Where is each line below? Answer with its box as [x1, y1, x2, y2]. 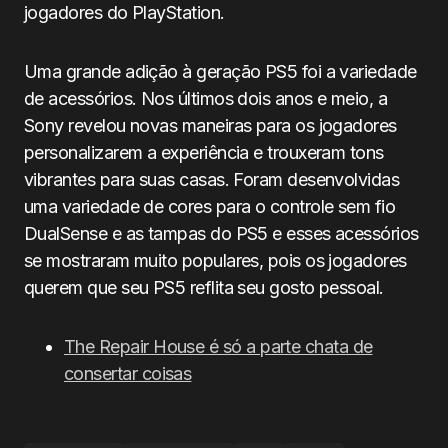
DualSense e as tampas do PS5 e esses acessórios [24, 223, 419, 244]
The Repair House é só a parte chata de [64, 336, 373, 357]
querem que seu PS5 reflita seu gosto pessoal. [24, 277, 384, 298]
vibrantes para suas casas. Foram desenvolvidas [24, 169, 400, 190]
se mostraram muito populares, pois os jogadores [24, 250, 407, 271]
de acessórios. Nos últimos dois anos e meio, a [24, 88, 388, 109]
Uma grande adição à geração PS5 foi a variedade [24, 61, 417, 82]
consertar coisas [64, 363, 192, 384]
